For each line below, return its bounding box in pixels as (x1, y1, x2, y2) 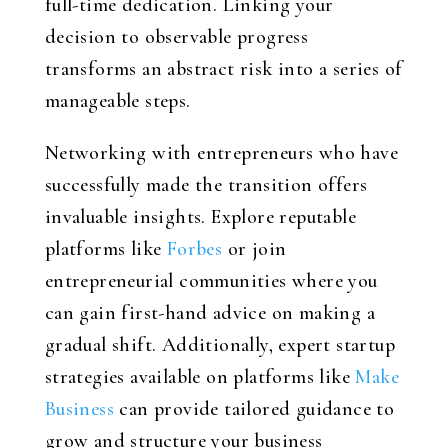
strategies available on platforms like (44, 365, 356, 389)
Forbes (166, 237, 223, 261)
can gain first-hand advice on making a (44, 301, 375, 325)
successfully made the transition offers (44, 173, 368, 197)
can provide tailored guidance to (114, 397, 395, 421)
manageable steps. (44, 89, 191, 113)
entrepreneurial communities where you (44, 269, 378, 293)
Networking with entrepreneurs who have (44, 141, 398, 165)
